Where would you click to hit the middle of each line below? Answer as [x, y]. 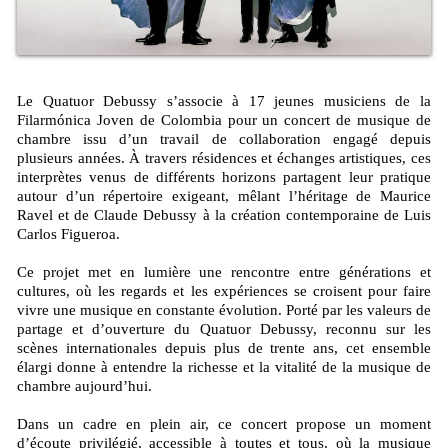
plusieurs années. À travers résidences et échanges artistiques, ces [224, 158]
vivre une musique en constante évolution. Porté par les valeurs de [224, 310]
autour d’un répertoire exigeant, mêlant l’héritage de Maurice [224, 196]
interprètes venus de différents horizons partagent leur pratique [224, 177]
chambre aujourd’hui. [84, 386]
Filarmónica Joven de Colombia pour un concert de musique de [224, 120]
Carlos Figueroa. [68, 234]
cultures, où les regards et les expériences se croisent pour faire [224, 291]
